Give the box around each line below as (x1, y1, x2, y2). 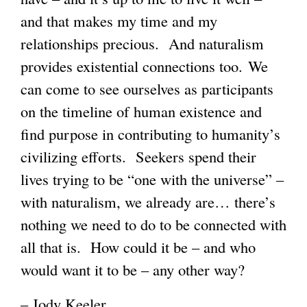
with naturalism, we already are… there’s (21, 191, 275, 212)
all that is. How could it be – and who (21, 236, 256, 257)
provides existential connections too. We (21, 55, 268, 76)
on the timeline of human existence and (21, 100, 262, 121)
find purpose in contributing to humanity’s (21, 123, 280, 144)
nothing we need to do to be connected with (21, 213, 286, 234)
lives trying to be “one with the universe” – (21, 168, 284, 189)
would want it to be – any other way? (21, 258, 245, 280)
